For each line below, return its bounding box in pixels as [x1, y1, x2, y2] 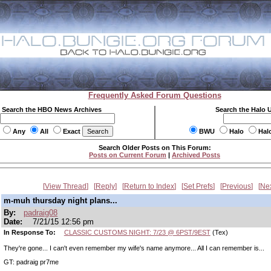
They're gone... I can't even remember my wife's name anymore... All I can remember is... [4, 244, 264, 252]
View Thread [45, 182, 87, 191]
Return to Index [124, 182, 174, 191]
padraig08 [24, 208, 58, 217]
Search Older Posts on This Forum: [98, 144, 211, 151]
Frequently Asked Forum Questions [88, 91, 221, 100]
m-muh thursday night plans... [4, 196, 117, 205]
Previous [222, 182, 251, 191]
